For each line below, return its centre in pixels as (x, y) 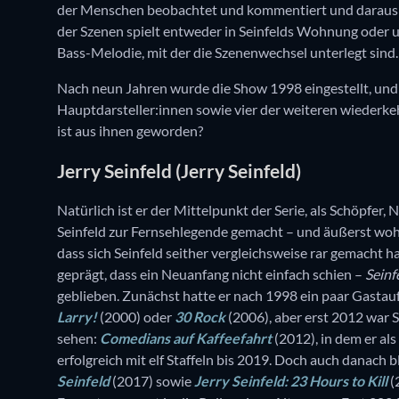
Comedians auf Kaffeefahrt (186, 338)
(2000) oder (136, 317)
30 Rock (200, 317)
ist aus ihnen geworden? (130, 131)
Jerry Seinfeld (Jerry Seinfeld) (179, 170)
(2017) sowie (152, 381)
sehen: (78, 338)
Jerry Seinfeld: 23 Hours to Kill (291, 381)
